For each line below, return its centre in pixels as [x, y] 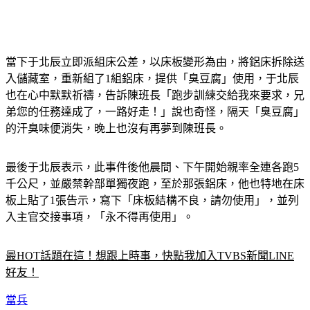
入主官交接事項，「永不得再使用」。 [100, 200]
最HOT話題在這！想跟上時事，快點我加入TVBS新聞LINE [150, 239]
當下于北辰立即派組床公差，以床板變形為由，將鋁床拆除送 [155, 45]
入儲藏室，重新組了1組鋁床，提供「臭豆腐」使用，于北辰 [152, 62]
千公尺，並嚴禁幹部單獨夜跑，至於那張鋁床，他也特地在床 [155, 167]
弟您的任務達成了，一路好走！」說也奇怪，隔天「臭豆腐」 [155, 95]
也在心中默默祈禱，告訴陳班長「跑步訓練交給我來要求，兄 [155, 79]
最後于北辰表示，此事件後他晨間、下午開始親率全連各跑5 [152, 151]
